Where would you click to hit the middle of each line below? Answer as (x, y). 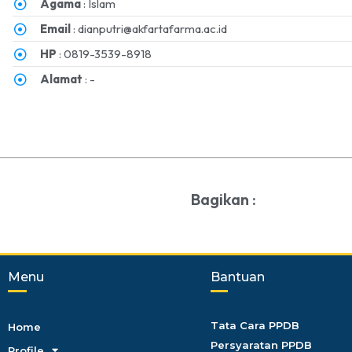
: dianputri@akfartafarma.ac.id (149, 29)
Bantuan (237, 277)
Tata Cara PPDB (255, 325)
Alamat (62, 79)
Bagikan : (224, 200)
